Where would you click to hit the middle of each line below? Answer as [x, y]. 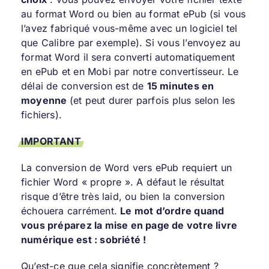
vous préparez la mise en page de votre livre [129, 225]
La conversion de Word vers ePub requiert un [126, 168]
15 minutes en [180, 86]
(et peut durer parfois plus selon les [152, 101]
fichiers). [41, 115]
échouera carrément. [71, 211]
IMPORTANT [51, 141]
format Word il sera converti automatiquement [128, 57]
